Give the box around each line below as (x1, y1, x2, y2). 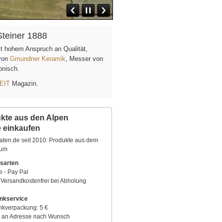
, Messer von (65, 55, 103, 62)
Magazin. (10, 80, 38, 87)
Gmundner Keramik (10, 55, 65, 62)
